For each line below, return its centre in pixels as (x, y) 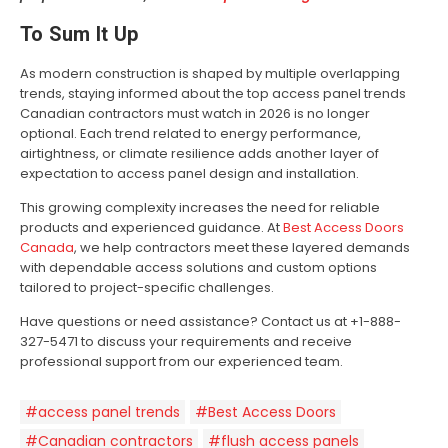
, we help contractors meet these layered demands (242, 248)
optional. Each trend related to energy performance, (190, 134)
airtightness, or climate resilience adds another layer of (199, 154)
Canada (47, 248)
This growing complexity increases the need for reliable (200, 208)
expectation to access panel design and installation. (189, 174)
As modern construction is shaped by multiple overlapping (210, 74)
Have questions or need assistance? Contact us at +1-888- (210, 322)
